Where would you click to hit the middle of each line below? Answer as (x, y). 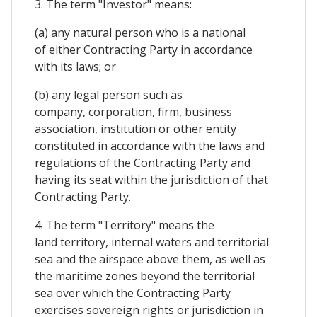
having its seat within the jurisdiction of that (151, 180)
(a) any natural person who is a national (140, 33)
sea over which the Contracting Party (133, 293)
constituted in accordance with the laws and (150, 146)
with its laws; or (75, 67)
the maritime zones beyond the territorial (145, 276)
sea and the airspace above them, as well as (150, 259)
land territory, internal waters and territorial (152, 242)
